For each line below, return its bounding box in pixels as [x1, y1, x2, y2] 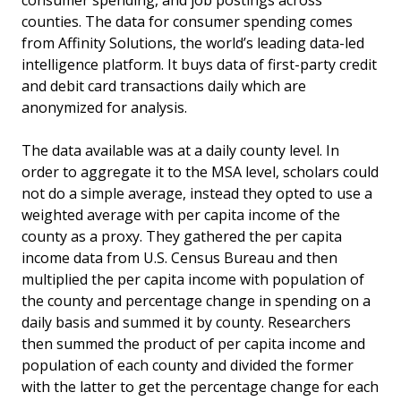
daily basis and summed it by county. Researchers [21, 312, 351, 333]
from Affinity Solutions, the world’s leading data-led [21, 33, 364, 54]
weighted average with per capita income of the [21, 205, 340, 226]
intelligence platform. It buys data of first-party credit [21, 55, 377, 75]
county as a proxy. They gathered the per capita [21, 226, 342, 247]
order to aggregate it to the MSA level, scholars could [21, 162, 379, 183]
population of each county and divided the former [21, 355, 354, 376]
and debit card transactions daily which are [21, 76, 306, 97]
